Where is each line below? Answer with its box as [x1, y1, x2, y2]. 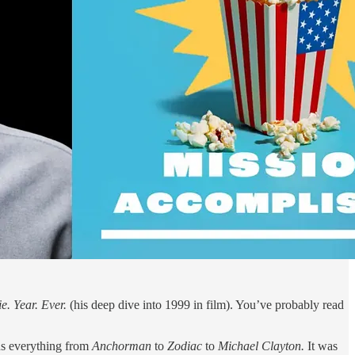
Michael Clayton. [218, 338, 307, 353]
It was [307, 338, 338, 353]
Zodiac [167, 338, 202, 353]
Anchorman [92, 338, 151, 353]
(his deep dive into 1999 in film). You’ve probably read [67, 297, 344, 311]
